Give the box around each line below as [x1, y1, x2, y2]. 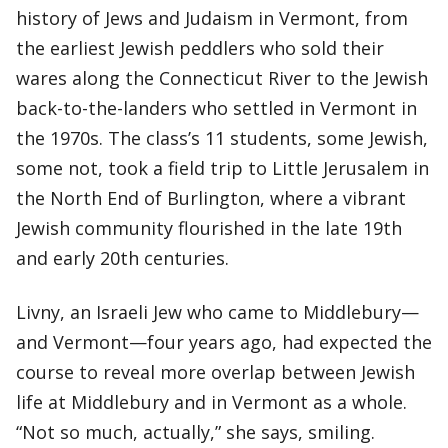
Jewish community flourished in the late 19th [16, 216, 402, 240]
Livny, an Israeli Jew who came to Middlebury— [16, 300, 419, 324]
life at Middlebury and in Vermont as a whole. [16, 390, 407, 414]
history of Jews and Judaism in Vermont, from [16, 6, 408, 30]
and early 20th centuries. [16, 246, 234, 270]
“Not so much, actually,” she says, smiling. [16, 420, 380, 444]
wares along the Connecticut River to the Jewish [16, 66, 428, 90]
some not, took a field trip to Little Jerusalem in [16, 156, 429, 180]
